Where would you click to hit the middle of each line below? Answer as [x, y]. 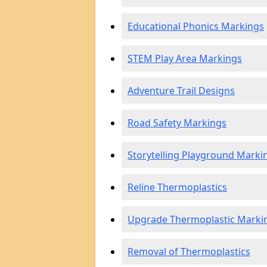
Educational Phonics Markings [196, 26]
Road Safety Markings [177, 123]
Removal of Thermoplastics [189, 252]
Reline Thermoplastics [177, 187]
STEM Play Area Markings [185, 58]
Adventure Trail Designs [181, 91]
